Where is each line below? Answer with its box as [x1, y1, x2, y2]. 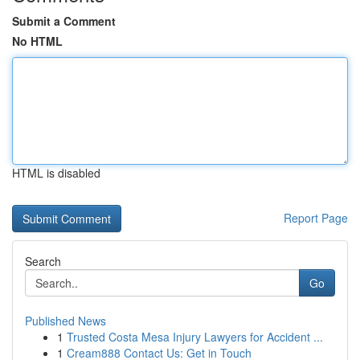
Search [25, 253, 61, 269]
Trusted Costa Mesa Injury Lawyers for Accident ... [67, 329, 323, 345]
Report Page [284, 210, 348, 226]
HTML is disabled [12, 165, 100, 181]
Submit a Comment [12, 13, 116, 29]
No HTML [12, 33, 63, 49]
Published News [25, 313, 106, 329]
